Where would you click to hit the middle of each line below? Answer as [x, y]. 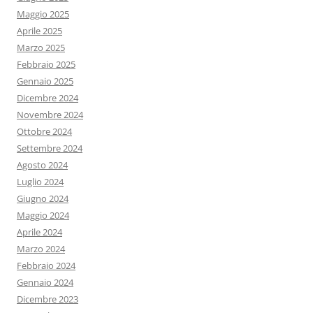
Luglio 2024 [40, 182]
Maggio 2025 [43, 14]
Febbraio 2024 [46, 266]
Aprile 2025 [39, 31]
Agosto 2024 [42, 165]
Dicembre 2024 [48, 98]
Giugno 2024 [43, 199]
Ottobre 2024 [44, 132]
